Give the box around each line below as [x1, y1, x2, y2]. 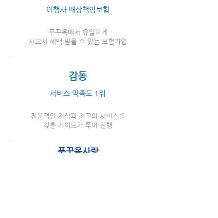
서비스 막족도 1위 [50, 89, 106, 97]
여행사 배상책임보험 [46, 5, 109, 14]
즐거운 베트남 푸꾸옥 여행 [35, 163, 121, 173]
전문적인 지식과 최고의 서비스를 [31, 112, 125, 120]
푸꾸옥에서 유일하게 [48, 28, 108, 36]
